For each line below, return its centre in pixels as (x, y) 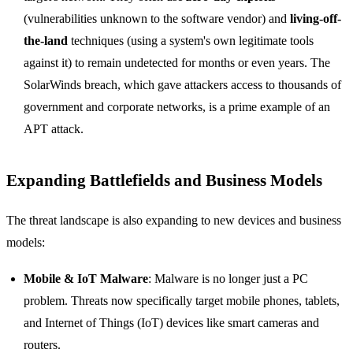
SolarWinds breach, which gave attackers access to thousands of (183, 85)
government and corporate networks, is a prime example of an (177, 107)
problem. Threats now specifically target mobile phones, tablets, (182, 301)
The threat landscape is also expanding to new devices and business (174, 220)
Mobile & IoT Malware (86, 279)
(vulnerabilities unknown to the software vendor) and (157, 19)
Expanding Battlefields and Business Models (164, 180)
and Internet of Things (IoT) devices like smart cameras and (172, 323)
